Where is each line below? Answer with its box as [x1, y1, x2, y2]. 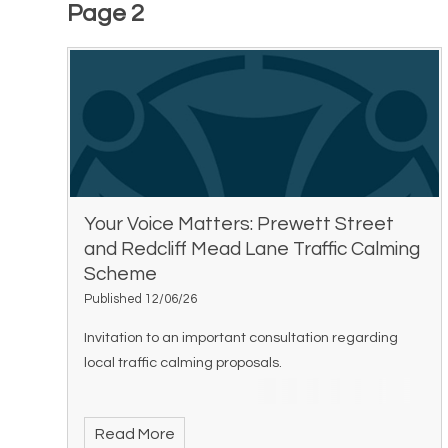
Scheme [84, 263, 158, 284]
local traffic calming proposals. [84, 354, 283, 370]
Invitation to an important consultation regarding [84, 329, 399, 345]
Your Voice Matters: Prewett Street [84, 213, 395, 234]
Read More [94, 425, 175, 442]
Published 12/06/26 [84, 292, 198, 306]
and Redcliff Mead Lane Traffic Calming [84, 238, 421, 259]
